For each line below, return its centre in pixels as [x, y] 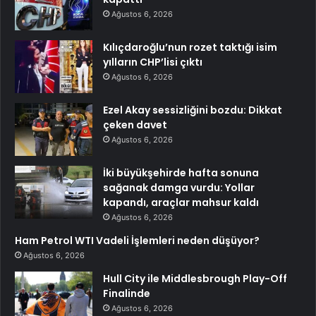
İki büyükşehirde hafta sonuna [181, 172]
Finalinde [127, 293]
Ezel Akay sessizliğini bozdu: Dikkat [193, 110]
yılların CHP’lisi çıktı [153, 62]
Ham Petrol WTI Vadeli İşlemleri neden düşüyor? [137, 240]
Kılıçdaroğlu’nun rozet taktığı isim [190, 47]
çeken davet [135, 124]
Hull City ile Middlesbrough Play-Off [195, 278]
